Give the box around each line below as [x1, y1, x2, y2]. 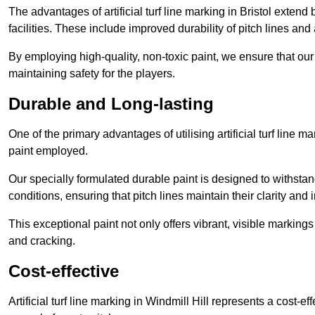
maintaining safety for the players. [8, 67, 175, 80]
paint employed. [8, 145, 88, 157]
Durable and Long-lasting [8, 94, 214, 114]
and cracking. [8, 235, 75, 247]
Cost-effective [8, 262, 119, 281]
